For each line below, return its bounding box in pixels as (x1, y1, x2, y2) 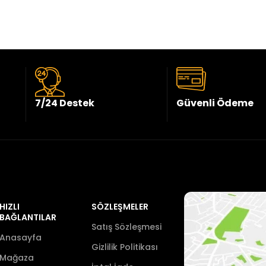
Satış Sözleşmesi (91, 221, 162, 233)
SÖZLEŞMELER (91, 201, 149, 213)
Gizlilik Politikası (91, 241, 159, 254)
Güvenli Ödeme (176, 96, 254, 110)
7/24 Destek (34, 96, 94, 110)
